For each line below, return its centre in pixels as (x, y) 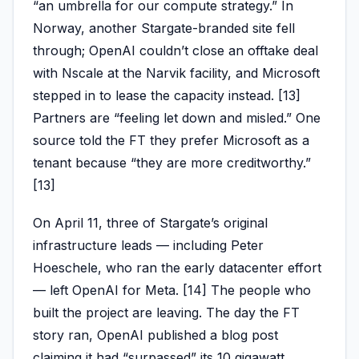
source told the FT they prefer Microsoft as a (171, 140)
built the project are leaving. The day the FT (166, 312)
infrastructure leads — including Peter (148, 245)
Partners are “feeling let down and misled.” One (177, 117)
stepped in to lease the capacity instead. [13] (167, 95)
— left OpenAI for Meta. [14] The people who (172, 290)
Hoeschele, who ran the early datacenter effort (177, 267)
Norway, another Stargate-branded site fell (164, 28)
